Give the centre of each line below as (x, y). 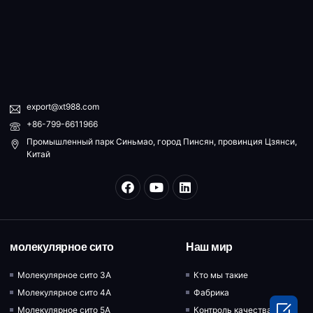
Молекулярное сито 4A (65, 292)
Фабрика (212, 292)
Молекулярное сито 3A (65, 275)
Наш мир (209, 247)
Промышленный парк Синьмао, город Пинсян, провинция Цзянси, (161, 141)
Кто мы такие (221, 275)
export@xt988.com (63, 106)
